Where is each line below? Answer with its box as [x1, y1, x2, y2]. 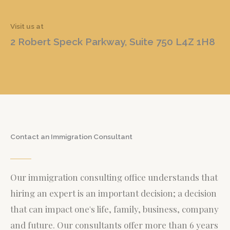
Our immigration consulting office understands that [10, 171, 218, 183]
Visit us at [10, 22, 44, 30]
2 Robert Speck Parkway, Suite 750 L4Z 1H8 [10, 35, 215, 47]
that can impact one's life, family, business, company [10, 203, 219, 215]
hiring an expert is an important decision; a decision [10, 187, 217, 199]
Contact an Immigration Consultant [10, 132, 132, 141]
